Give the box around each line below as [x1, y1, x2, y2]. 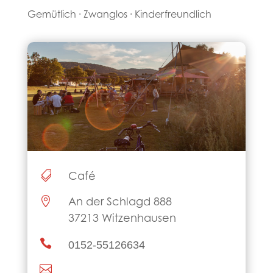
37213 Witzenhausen [68, 213, 176, 225]
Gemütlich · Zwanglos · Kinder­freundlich [27, 10, 211, 20]
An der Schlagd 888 [68, 197, 172, 208]
